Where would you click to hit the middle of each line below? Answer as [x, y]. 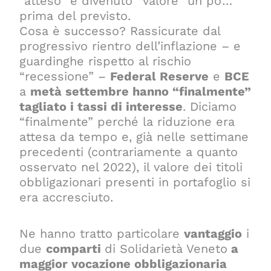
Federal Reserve [160, 76]
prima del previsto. [75, 15]
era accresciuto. [67, 197]
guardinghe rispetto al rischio [106, 61]
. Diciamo [210, 106]
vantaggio [213, 233]
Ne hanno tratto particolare [102, 233]
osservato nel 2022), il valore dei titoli [131, 167]
